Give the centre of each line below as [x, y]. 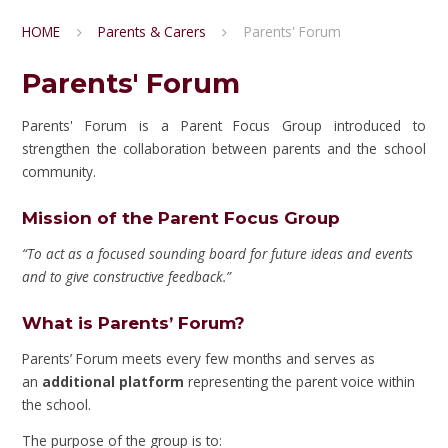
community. [59, 171]
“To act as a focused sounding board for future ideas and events [218, 253]
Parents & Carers [152, 31]
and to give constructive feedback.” [127, 276]
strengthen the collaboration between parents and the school [224, 148]
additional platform [113, 381]
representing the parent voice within [300, 381]
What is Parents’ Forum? [134, 323]
